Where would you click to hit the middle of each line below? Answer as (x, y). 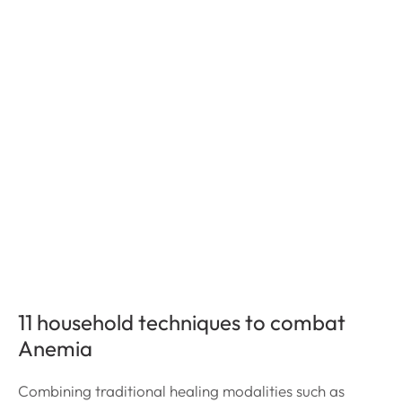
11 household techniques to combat (182, 322)
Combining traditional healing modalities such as (181, 390)
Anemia (55, 348)
